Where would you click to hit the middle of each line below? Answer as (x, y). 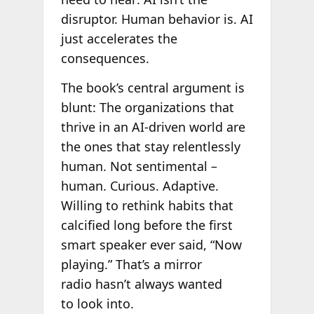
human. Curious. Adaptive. (139, 185)
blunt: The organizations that (147, 107)
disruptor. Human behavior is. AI (157, 19)
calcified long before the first (146, 225)
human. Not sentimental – (139, 166)
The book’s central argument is (152, 87)
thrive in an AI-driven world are (153, 127)
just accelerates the (119, 39)
